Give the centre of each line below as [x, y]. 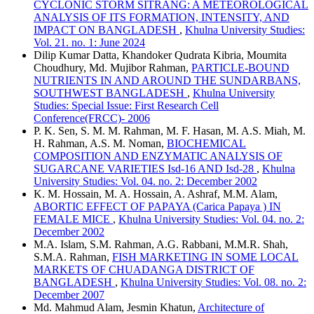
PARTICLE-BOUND [240, 68]
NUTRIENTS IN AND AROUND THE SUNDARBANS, [167, 80]
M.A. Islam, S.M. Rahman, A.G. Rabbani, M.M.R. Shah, [161, 244]
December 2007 [69, 295]
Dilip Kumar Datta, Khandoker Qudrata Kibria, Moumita [160, 55]
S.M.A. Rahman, [73, 257]
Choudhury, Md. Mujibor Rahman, [112, 68]
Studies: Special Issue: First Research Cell [126, 105]
